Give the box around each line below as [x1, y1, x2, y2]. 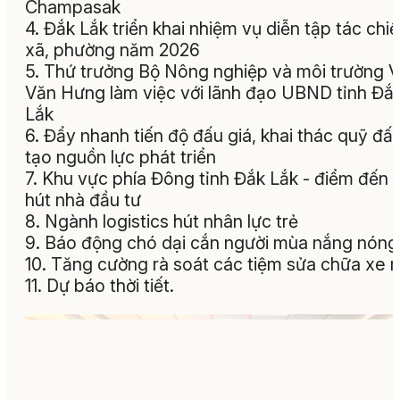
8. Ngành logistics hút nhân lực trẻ [25, 211, 298, 233]
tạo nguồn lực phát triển [25, 146, 216, 169]
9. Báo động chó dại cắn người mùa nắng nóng [25, 232, 398, 254]
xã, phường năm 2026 [25, 39, 200, 62]
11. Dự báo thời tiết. [25, 275, 174, 297]
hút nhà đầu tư [25, 189, 141, 212]
